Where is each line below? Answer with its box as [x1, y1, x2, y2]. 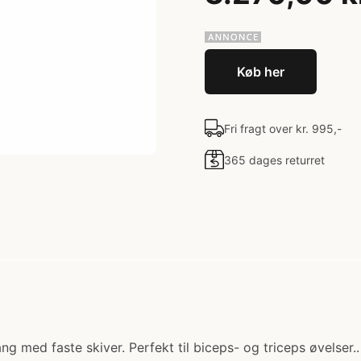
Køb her [237, 64, 284, 80]
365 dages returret [224, 152, 325, 167]
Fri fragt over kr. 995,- [224, 121, 342, 135]
